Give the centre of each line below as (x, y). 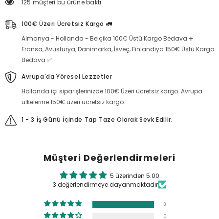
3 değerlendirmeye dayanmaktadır (105, 184)
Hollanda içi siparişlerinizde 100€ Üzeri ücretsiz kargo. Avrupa (112, 91)
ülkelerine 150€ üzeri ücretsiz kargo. (73, 102)
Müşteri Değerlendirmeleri (109, 158)
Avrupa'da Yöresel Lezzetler (67, 77)
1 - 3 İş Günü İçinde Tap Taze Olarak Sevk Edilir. (97, 120)
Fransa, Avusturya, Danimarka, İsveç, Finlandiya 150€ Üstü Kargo (118, 49)
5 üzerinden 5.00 (135, 176)
